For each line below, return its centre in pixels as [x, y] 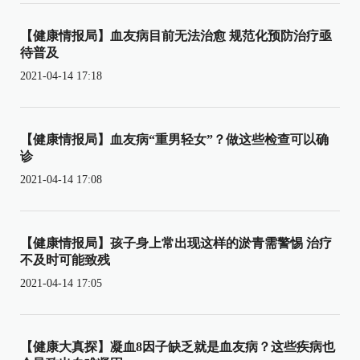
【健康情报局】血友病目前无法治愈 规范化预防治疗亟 [176, 35]
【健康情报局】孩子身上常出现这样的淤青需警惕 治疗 [176, 243]
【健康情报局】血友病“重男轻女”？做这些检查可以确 [174, 139]
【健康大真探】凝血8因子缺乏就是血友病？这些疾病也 [178, 346]
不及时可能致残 [65, 260]
